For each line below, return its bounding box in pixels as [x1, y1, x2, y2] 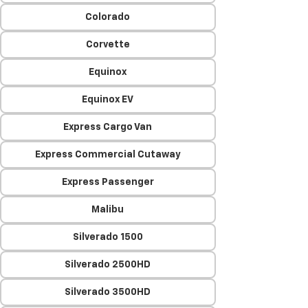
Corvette [85, 40, 130, 49]
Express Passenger [61, 177, 154, 187]
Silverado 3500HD [65, 287, 151, 297]
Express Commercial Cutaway [34, 150, 181, 159]
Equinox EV [82, 95, 134, 104]
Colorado [85, 12, 131, 22]
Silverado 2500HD [65, 260, 151, 269]
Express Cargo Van [63, 122, 153, 132]
